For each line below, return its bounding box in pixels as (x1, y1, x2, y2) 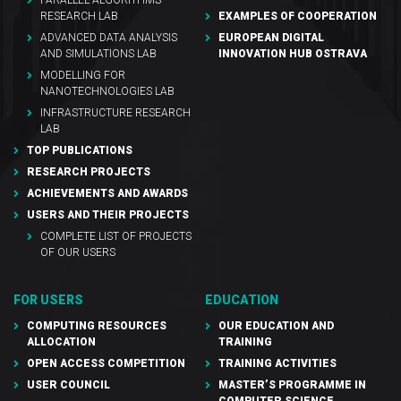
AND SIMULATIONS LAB (40, 47, 157, 60)
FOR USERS (13, 292, 83, 307)
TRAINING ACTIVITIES (218, 356, 337, 370)
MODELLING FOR (40, 68, 125, 81)
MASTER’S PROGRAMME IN (218, 378, 366, 391)
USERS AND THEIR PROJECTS (27, 208, 189, 221)
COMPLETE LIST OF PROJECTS (40, 229, 192, 243)
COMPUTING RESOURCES (27, 319, 166, 332)
